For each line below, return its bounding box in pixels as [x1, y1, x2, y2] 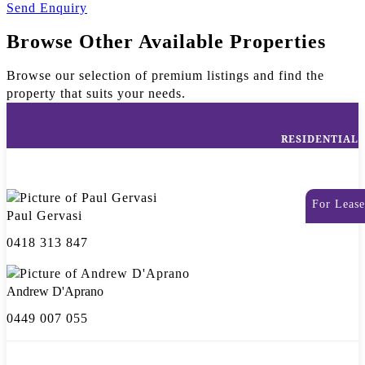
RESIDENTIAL [281, 132, 358, 147]
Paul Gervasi [7, 209, 82, 223]
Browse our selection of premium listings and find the [7, 68, 324, 83]
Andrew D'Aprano [7, 284, 103, 299]
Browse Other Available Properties [7, 31, 326, 53]
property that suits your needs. [7, 86, 186, 101]
